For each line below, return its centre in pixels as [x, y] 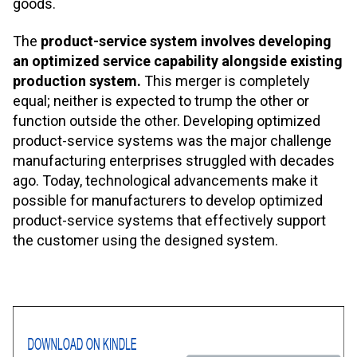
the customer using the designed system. [145, 241]
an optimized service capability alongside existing [178, 61]
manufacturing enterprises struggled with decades [174, 161]
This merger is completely [227, 81]
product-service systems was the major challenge [172, 141]
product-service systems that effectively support [169, 221]
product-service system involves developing [184, 41]
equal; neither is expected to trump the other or [161, 101]
